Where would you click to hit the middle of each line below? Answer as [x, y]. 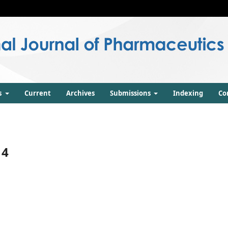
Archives [80, 93]
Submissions [131, 93]
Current [37, 93]
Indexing [188, 93]
